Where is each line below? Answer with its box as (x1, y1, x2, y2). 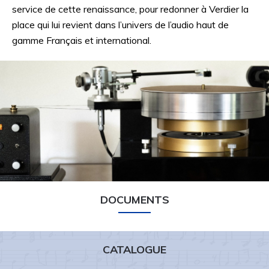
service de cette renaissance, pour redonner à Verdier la (12, 3, 249, 15)
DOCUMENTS (100, 193, 169, 207)
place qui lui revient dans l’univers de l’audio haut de (12, 19, 229, 31)
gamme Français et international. (12, 34, 151, 46)
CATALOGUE (103, 243, 166, 256)
